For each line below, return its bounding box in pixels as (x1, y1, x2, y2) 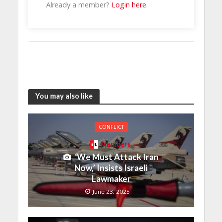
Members (101, 139, 131, 149)
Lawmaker (91, 173, 131, 184)
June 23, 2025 (93, 188, 130, 196)
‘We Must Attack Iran (75, 152, 159, 163)
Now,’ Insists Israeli (74, 163, 148, 173)
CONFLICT (98, 123, 124, 130)
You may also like (35, 92, 93, 101)
